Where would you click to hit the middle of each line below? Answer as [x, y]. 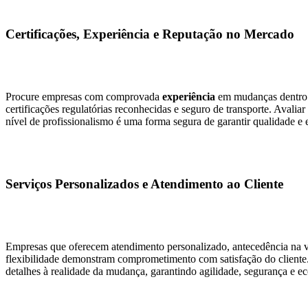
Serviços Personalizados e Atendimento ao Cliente [144, 184]
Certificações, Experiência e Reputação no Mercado [150, 34]
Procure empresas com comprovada [84, 97]
